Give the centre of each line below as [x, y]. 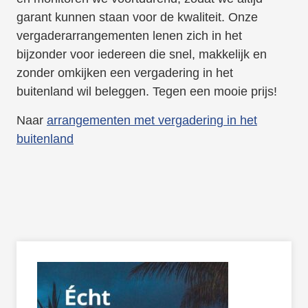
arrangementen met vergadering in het [152, 121]
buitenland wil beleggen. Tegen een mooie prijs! [146, 92]
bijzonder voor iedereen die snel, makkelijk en [141, 55]
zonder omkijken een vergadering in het [124, 73]
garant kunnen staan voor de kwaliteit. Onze [137, 18]
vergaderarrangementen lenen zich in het [129, 36]
